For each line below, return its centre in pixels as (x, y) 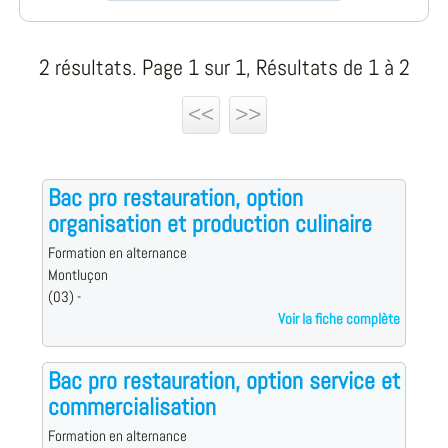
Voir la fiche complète (339, 319)
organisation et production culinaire (209, 224)
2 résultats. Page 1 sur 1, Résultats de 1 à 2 (224, 68)
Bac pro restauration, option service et (223, 381)
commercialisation (131, 407)
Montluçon (77, 275)
